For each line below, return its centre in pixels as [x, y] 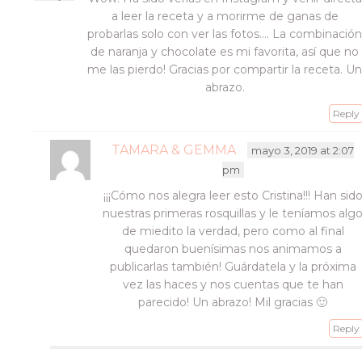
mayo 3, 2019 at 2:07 [303, 150]
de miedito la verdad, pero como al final [233, 231]
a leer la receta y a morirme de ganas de [225, 16]
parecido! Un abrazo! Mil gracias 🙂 [233, 302]
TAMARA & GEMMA [174, 150]
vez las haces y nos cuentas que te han [233, 284]
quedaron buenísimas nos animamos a [233, 249]
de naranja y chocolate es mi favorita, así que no [225, 52]
